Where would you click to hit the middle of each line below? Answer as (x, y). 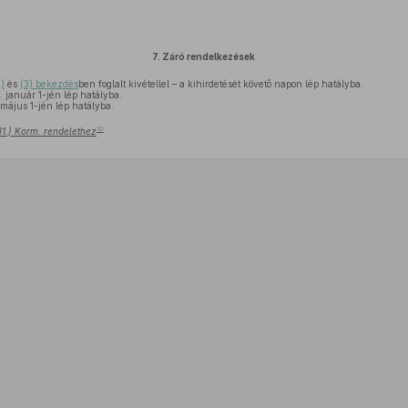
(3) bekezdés (49, 84)
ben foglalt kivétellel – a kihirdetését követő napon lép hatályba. (220, 84)
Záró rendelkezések (208, 56)
